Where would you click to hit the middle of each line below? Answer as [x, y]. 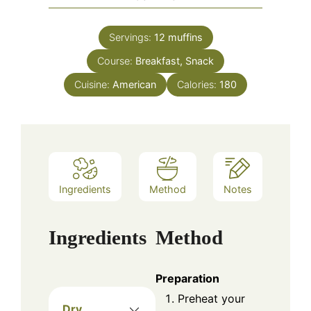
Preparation [187, 279]
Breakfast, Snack [175, 61]
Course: [116, 61]
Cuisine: [93, 85]
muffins [185, 37]
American [134, 85]
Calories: [198, 85]
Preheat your [211, 299]
